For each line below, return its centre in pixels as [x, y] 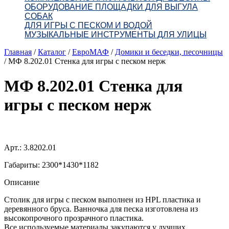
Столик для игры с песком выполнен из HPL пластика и [102, 199]
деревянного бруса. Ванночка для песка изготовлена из [101, 209]
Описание [22, 182]
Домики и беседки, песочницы [169, 52]
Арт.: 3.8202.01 [30, 147]
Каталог [52, 52]
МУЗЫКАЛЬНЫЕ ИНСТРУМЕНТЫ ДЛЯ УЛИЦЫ [116, 35]
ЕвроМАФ [90, 52]
